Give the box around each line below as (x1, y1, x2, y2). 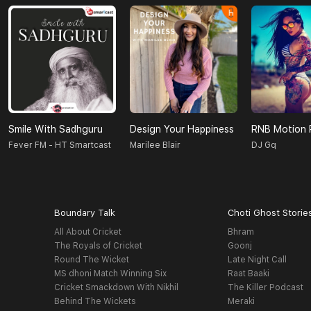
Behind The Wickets (53, 296, 136, 307)
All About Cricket (53, 227, 121, 237)
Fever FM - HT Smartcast (8, 140, 111, 151)
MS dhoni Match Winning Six (53, 269, 167, 279)
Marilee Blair (130, 140, 180, 151)
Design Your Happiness (130, 124, 234, 135)
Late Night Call (228, 255, 287, 265)
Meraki (228, 296, 255, 307)
